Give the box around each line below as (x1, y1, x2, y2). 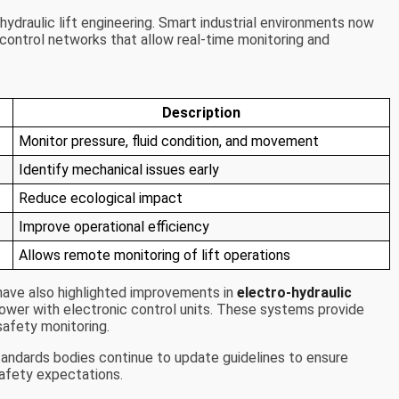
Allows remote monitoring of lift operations (19, 247, 291, 265)
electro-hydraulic (237, 284, 353, 302)
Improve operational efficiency (19, 218, 210, 236)
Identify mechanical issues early (19, 161, 220, 179)
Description (162, 104, 241, 122)
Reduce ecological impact (19, 190, 183, 208)
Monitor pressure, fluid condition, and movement (19, 133, 320, 151)
